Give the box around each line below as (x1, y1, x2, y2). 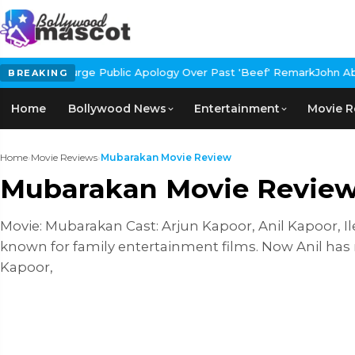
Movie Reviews (31, 151, 97, 163)
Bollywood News (68, 101, 166, 116)
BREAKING (8, 67, 67, 78)
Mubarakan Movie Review (101, 151, 231, 163)
